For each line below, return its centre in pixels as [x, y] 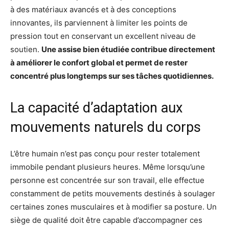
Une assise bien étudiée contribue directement [128, 50]
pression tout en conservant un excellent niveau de [103, 36]
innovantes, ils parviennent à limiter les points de [99, 23]
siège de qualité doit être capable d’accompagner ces [106, 220]
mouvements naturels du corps [106, 128]
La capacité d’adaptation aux [96, 108]
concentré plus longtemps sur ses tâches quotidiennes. [112, 76]
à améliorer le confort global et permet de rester [99, 63]
